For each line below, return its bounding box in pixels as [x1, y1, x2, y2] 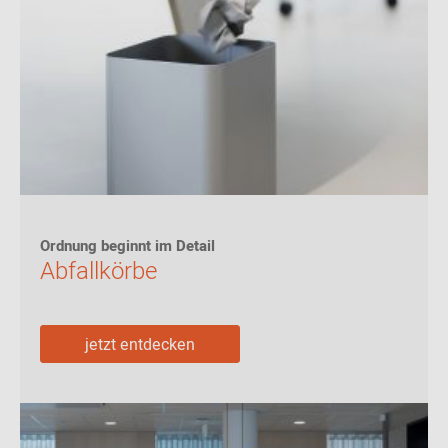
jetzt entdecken [85, 333, 195, 357]
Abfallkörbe [40, 254, 157, 289]
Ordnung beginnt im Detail [40, 235, 215, 257]
